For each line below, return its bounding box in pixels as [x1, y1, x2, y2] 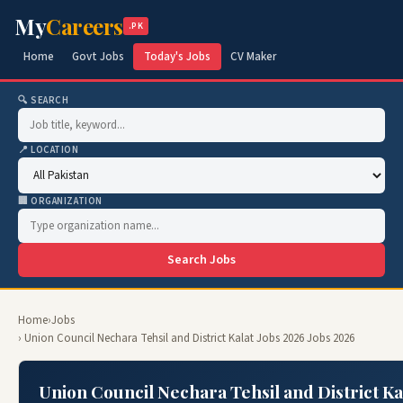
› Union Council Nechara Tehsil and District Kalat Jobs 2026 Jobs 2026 [18, 330, 354, 346]
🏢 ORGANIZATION [18, 194, 103, 208]
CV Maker [230, 49, 276, 65]
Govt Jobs [72, 49, 124, 65]
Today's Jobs [144, 49, 210, 65]
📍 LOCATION [18, 143, 79, 157]
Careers [46, 12, 123, 40]
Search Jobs [167, 251, 236, 269]
